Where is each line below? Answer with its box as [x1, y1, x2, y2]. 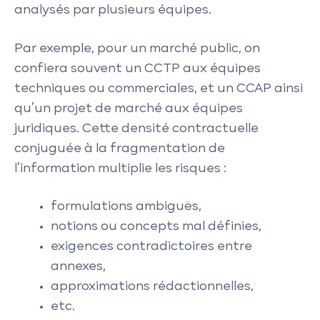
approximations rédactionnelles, [51, 281, 256, 293]
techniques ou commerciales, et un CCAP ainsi [14, 82, 303, 95]
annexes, [51, 261, 106, 273]
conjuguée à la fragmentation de [14, 142, 225, 155]
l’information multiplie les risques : [14, 162, 226, 175]
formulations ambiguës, [51, 201, 201, 213]
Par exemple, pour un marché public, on [14, 42, 260, 55]
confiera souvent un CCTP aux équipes [14, 62, 261, 75]
